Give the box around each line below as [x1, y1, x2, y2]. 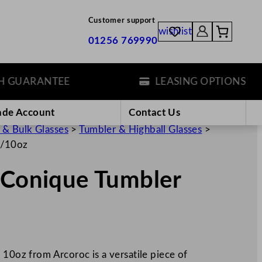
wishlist [158, 26, 192, 37]
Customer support [88, 17, 156, 25]
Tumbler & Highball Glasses [79, 124, 202, 135]
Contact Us [129, 107, 181, 118]
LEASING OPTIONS [130, 76, 222, 87]
